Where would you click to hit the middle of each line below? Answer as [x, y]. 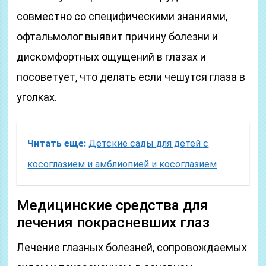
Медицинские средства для [113, 205]
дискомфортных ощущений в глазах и [112, 57]
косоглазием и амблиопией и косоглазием [122, 164]
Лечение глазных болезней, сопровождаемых [132, 247]
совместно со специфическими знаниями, [122, 16]
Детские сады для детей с [149, 143]
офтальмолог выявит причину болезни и [118, 37]
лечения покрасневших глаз [113, 223]
